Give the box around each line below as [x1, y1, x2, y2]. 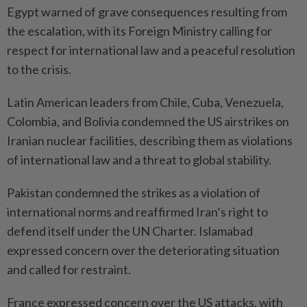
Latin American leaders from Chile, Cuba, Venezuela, [7, 94, 284, 110]
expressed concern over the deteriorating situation [7, 242, 280, 258]
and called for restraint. [7, 261, 131, 277]
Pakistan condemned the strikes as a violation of [7, 184, 260, 200]
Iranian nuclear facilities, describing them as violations [7, 132, 293, 148]
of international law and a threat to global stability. [7, 151, 271, 167]
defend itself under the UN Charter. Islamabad [7, 223, 253, 238]
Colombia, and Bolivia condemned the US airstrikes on [7, 113, 289, 129]
